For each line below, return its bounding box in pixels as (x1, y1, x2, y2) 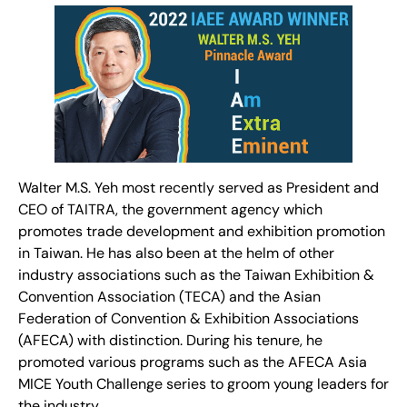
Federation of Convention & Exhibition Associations (18, 308, 359, 328)
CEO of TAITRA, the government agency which (18, 199, 323, 219)
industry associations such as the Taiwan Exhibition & (18, 264, 374, 284)
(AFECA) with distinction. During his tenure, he (18, 330, 323, 350)
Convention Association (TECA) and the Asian (18, 286, 321, 306)
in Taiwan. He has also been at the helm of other (18, 243, 334, 263)
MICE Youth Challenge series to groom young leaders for (18, 373, 389, 393)
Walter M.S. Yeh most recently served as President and (18, 177, 379, 197)
